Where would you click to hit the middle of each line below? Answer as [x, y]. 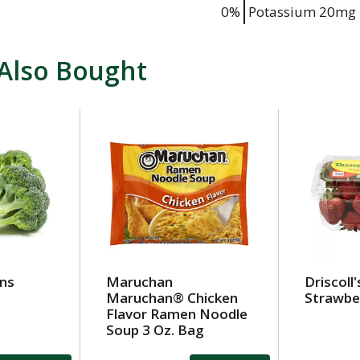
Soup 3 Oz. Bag [155, 330]
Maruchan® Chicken [172, 298]
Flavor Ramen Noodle [176, 314]
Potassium [282, 12]
